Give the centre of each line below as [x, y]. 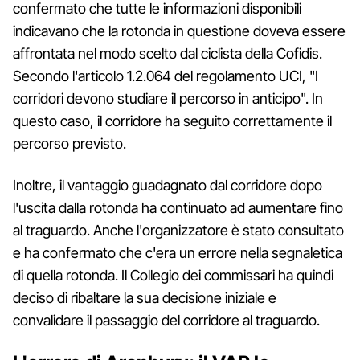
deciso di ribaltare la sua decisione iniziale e [145, 297]
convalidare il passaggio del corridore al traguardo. [166, 320]
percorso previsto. [70, 143]
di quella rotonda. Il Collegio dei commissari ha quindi [173, 275]
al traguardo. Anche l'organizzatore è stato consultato [178, 230]
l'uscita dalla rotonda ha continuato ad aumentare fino [178, 207]
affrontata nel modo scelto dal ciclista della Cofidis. [168, 53]
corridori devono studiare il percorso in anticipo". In [168, 98]
